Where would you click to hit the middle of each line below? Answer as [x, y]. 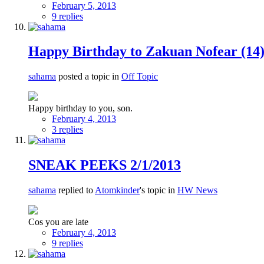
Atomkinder [117, 190]
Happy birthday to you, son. [80, 108]
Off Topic [140, 77]
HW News [197, 190]
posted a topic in [89, 77]
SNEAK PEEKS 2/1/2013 [105, 165]
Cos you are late [58, 222]
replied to [75, 190]
